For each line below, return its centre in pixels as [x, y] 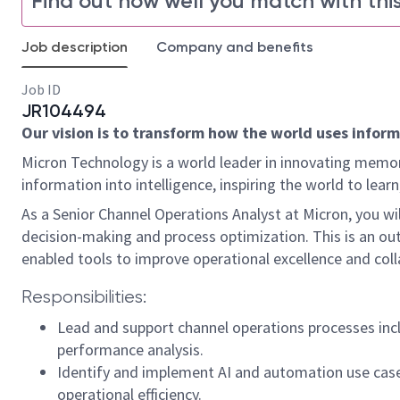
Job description [75, 47]
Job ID [41, 89]
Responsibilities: [84, 297]
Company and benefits [235, 47]
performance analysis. [130, 350]
